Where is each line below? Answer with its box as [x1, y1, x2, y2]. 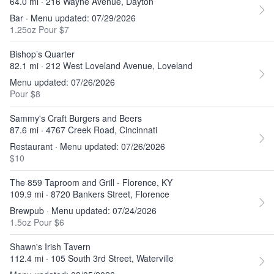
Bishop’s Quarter [10, 48, 75, 60]
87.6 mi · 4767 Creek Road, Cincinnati [10, 124, 157, 136]
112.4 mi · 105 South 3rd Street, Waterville [10, 252, 174, 264]
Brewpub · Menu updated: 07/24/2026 [10, 204, 157, 217]
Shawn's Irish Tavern [10, 240, 91, 253]
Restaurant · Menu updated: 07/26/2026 [10, 140, 165, 152]
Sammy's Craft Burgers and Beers [10, 112, 142, 124]
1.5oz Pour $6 [10, 216, 64, 228]
